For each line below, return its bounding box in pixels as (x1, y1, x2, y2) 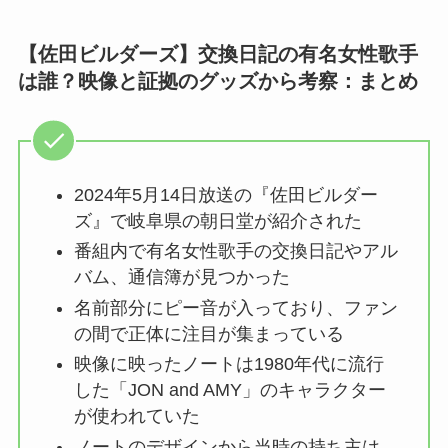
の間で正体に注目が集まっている (73, 323, 344, 344)
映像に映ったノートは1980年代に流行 (73, 354, 384, 375)
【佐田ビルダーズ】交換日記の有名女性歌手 (17, 42, 418, 65)
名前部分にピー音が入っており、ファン (73, 297, 398, 318)
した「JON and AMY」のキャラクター (73, 380, 386, 401)
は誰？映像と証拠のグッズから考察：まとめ (17, 69, 418, 92)
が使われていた (73, 406, 200, 427)
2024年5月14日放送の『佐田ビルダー (73, 184, 378, 205)
